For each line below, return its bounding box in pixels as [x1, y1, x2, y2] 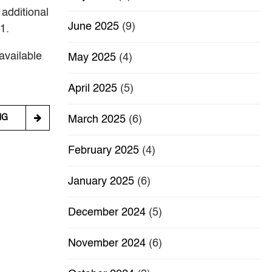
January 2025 [68, 176, 134, 188]
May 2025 [68, 52, 116, 64]
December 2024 [68, 207, 146, 219]
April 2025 [68, 83, 117, 95]
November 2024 [68, 238, 146, 250]
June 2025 [68, 21, 119, 33]
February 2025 [68, 145, 139, 157]
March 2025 [68, 114, 126, 126]
